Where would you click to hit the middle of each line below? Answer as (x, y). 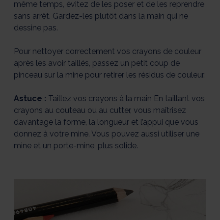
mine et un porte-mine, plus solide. (77, 146)
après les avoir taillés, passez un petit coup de (97, 63)
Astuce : (31, 99)
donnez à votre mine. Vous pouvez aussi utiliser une (107, 134)
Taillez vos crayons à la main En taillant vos (126, 99)
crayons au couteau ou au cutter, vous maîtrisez (100, 110)
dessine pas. (36, 28)
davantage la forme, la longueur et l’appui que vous (106, 122)
